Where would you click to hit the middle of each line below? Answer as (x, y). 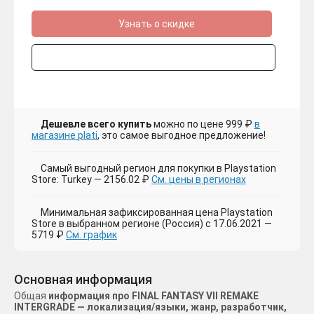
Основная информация (83, 280)
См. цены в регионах (199, 180)
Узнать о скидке (155, 24)
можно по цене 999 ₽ (203, 124)
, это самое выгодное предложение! (182, 136)
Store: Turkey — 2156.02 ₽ (91, 180)
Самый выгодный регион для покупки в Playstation (158, 169)
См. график (91, 235)
